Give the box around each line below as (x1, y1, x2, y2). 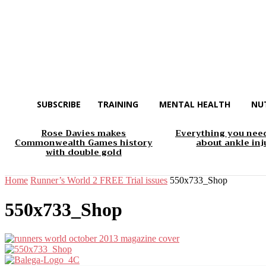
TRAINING (97, 99, 138, 110)
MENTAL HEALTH (159, 99, 230, 110)
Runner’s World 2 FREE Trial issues (30, 175, 167, 186)
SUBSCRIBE (37, 99, 81, 110)
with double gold (45, 145, 122, 160)
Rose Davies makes (41, 126, 126, 141)
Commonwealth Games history (14, 135, 153, 150)
